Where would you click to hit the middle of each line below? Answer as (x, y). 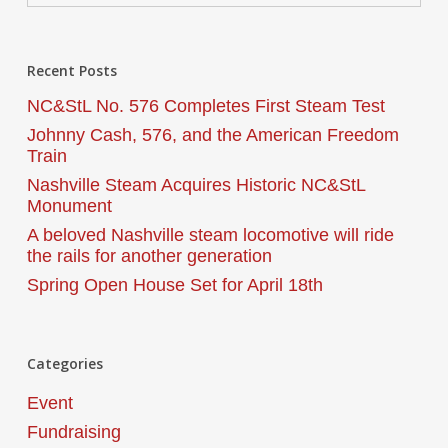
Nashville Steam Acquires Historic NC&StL (195, 185)
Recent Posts (71, 70)
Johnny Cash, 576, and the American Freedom (212, 135)
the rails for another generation (149, 256)
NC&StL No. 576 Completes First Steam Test (205, 106)
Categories (64, 363)
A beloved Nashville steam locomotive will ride (210, 235)
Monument (69, 206)
